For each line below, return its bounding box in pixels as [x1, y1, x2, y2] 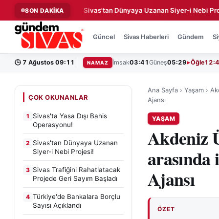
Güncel [93, 33, 115, 41]
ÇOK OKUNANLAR [28, 93, 88, 101]
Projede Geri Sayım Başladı [33, 175, 117, 182]
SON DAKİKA [25, 6, 64, 14]
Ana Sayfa [148, 86, 178, 94]
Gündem [177, 33, 204, 41]
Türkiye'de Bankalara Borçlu [33, 193, 120, 200]
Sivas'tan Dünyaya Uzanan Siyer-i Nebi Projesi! [59, 6, 209, 14]
